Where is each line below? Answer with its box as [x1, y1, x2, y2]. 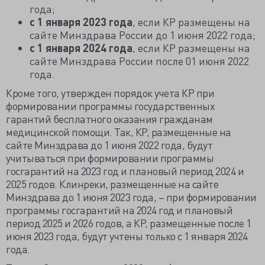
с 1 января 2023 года [30, 15, 132, 28]
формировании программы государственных [6, 99, 215, 112]
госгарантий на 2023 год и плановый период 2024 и [6, 164, 244, 177]
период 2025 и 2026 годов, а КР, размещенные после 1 [6, 216, 251, 230]
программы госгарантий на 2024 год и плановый [6, 203, 232, 216]
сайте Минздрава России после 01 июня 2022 [30, 54, 249, 67]
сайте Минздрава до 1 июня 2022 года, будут [6, 138, 212, 151]
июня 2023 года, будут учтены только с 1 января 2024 [6, 229, 248, 243]
